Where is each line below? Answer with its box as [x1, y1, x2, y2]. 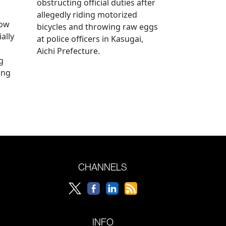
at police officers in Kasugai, [37, 33, 143, 44]
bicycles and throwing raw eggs [37, 21, 158, 32]
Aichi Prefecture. [37, 45, 100, 56]
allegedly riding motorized [37, 9, 137, 20]
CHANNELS [78, 161, 127, 173]
